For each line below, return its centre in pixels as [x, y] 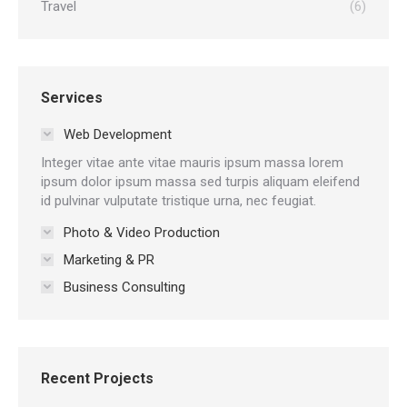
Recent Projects [97, 378]
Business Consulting [124, 287]
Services [72, 97]
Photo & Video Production [142, 232]
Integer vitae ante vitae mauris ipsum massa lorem [192, 162]
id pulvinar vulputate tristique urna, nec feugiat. [179, 200]
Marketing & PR [109, 259]
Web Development [118, 134]
